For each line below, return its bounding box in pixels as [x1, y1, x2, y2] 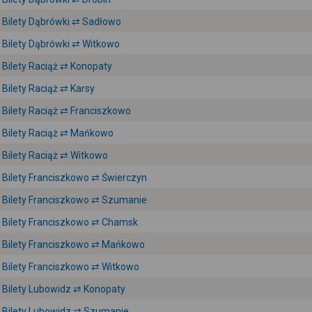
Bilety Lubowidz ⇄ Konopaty [2, 283, 125, 295]
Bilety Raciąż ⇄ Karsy [2, 83, 95, 94]
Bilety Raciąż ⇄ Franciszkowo [2, 105, 131, 116]
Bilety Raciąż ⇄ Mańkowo [2, 127, 114, 139]
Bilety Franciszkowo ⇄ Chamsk [2, 217, 138, 228]
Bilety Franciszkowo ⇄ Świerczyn [2, 172, 147, 183]
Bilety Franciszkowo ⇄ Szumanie [2, 194, 147, 205]
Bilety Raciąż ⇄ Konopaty [2, 61, 112, 72]
